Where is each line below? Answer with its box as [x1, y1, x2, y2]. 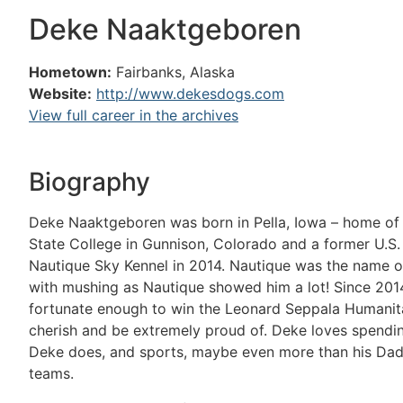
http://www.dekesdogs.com [96, 85, 284, 103]
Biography [29, 166, 150, 198]
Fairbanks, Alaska [116, 63, 235, 81]
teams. [29, 364, 74, 383]
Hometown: [29, 63, 112, 81]
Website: [29, 85, 92, 103]
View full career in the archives [29, 106, 238, 124]
